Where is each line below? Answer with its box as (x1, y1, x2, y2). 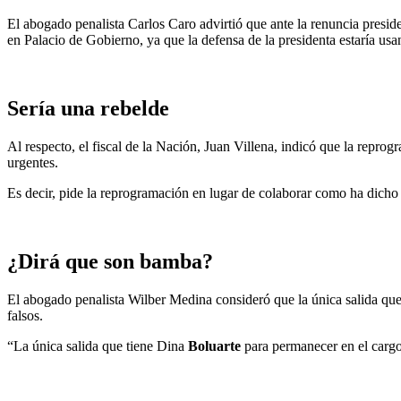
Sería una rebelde (7, 96, 169, 120)
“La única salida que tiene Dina (7, 337, 188, 354)
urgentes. (7, 154, 58, 170)
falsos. (7, 307, 43, 323)
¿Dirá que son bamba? (7, 249, 213, 273)
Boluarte (188, 337, 244, 354)
